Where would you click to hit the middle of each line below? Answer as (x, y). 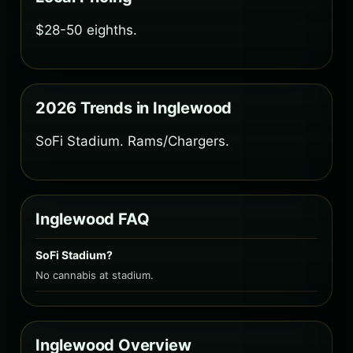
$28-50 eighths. (86, 30)
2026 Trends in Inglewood (134, 108)
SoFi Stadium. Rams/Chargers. (132, 141)
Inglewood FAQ (93, 219)
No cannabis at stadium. (95, 275)
